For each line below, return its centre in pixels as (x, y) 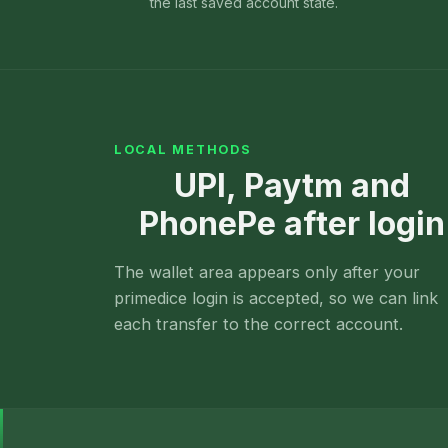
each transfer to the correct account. (258, 324)
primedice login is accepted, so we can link (276, 298)
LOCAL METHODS (183, 150)
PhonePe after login (292, 224)
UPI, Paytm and (292, 186)
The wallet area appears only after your (267, 272)
